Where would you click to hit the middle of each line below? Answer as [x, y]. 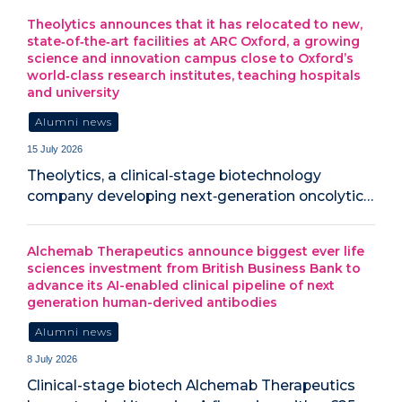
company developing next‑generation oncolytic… [200, 197]
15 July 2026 [55, 149]
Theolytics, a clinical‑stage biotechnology [174, 176]
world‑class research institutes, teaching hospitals [194, 75]
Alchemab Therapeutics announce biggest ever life [196, 251]
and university [73, 92]
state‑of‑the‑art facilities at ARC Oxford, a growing [193, 41]
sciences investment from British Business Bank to [194, 268]
